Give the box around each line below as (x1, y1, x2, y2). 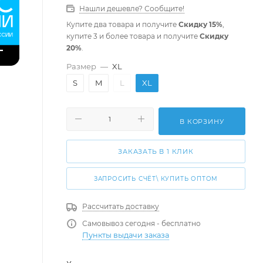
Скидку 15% (178, 19, 222, 29)
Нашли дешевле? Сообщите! (79, 4, 184, 13)
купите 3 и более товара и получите (66, 31, 200, 41)
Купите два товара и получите (66, 19, 178, 29)
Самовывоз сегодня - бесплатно (82, 219, 201, 228)
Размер (66, 61, 96, 71)
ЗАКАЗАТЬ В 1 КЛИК (118, 147, 194, 156)
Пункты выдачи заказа (82, 231, 169, 240)
